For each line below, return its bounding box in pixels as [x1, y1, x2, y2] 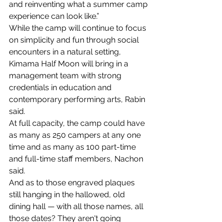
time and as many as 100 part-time [9, 142, 138, 152]
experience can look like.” [9, 11, 99, 21]
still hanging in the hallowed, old [9, 190, 127, 199]
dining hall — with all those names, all [9, 202, 145, 211]
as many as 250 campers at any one [9, 130, 143, 140]
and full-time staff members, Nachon [9, 154, 145, 164]
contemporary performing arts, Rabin [9, 95, 147, 104]
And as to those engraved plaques [9, 178, 137, 187]
